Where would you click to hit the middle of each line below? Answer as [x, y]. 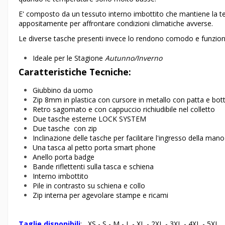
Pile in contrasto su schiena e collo [89, 185]
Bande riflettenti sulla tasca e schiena [93, 166]
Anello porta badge [64, 157]
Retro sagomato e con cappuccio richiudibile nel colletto [124, 109]
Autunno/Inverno [134, 58]
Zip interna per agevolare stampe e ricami [100, 195]
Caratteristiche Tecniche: [75, 72]
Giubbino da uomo [63, 90]
